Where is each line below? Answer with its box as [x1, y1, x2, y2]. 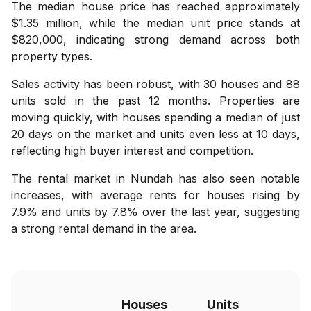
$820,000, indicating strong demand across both [11, 32, 300, 47]
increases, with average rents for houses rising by [11, 187, 300, 202]
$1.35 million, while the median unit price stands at [11, 15, 300, 30]
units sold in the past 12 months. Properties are [11, 93, 300, 108]
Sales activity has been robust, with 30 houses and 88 [11, 76, 300, 91]
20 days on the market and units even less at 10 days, [11, 126, 300, 141]
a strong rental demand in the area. [11, 221, 196, 235]
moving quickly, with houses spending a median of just [11, 110, 300, 124]
